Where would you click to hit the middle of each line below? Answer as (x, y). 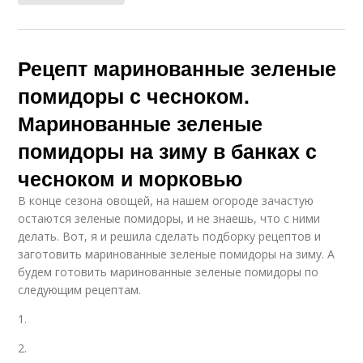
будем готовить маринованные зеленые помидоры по (169, 272)
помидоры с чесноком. (134, 96)
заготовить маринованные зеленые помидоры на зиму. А (177, 254)
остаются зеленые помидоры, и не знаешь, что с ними (169, 218)
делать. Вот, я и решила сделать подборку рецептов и (170, 236)
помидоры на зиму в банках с (168, 151)
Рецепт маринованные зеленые (177, 68)
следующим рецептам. (80, 290)
